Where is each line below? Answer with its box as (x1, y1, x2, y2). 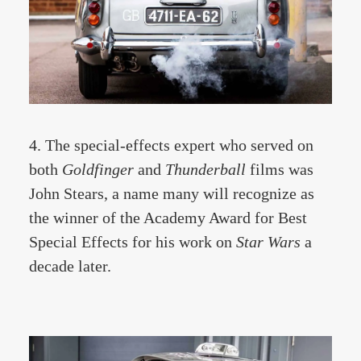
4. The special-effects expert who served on (29, 136, 313, 154)
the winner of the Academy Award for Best (29, 209, 307, 226)
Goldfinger (62, 160, 134, 178)
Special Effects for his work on (29, 233, 236, 251)
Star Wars (236, 233, 305, 251)
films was (246, 160, 313, 178)
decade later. (29, 257, 111, 275)
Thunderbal (165, 160, 241, 178)
